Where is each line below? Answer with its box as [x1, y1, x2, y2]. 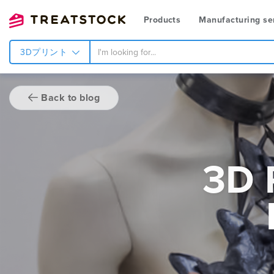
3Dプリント [20, 47, 70, 57]
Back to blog [38, 92, 100, 104]
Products [144, 15, 181, 25]
